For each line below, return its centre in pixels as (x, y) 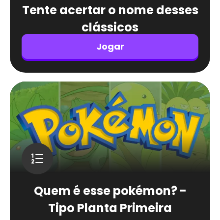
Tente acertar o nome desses (110, 10)
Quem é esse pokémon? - (110, 191)
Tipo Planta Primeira (110, 208)
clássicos (110, 27)
